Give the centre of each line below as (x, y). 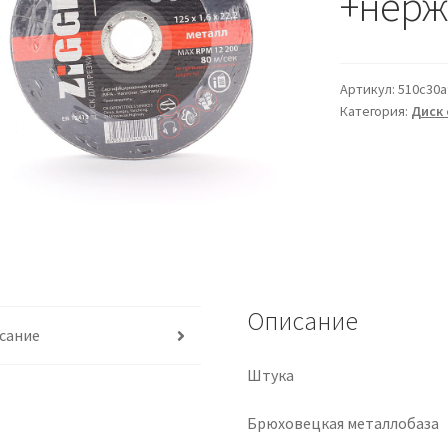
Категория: (375, 111)
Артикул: (368, 89)
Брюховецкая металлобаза (343, 422)
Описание (303, 321)
